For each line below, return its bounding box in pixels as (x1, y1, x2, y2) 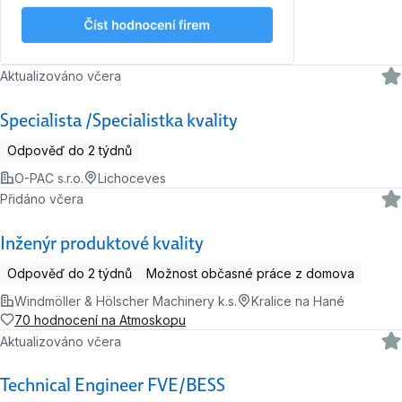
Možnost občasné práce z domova (146, 265, 354, 281)
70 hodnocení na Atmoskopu (14, 311, 186, 328)
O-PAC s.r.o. (14, 170, 83, 186)
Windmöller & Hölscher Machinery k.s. (14, 293, 237, 309)
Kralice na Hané (251, 293, 345, 309)
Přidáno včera (8, 191, 84, 207)
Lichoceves (98, 170, 166, 186)
